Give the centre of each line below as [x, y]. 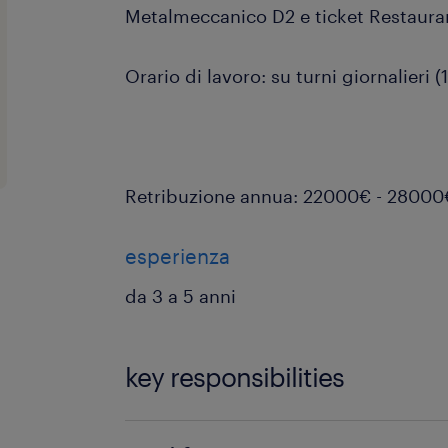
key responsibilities [235, 376]
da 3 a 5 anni [181, 296]
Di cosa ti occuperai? [215, 435]
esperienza [178, 256]
